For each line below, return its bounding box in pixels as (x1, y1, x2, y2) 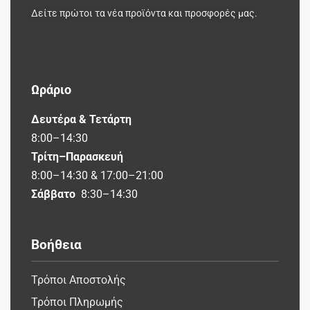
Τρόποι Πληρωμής (31, 295, 123, 309)
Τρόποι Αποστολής (31, 273, 126, 286)
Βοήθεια (31, 237, 82, 253)
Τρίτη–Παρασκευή (31, 150, 123, 164)
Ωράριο (31, 82, 71, 98)
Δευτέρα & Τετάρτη (31, 113, 131, 127)
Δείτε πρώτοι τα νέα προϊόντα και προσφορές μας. (31, 8, 257, 19)
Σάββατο (31, 188, 78, 201)
